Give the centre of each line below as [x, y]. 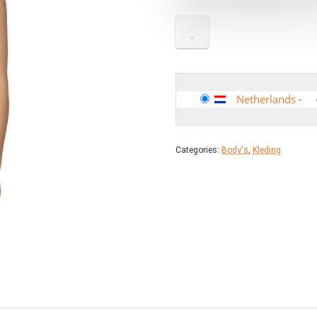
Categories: [198, 150]
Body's [235, 150]
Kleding [267, 150]
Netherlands [266, 99]
